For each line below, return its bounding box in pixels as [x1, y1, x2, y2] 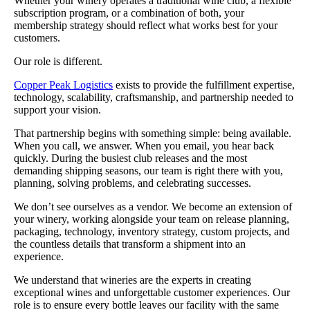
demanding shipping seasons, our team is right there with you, [14, 164, 283, 176]
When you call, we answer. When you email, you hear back [14, 139, 274, 152]
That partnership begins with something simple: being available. [14, 127, 291, 139]
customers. [14, 31, 60, 44]
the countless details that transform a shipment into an [14, 237, 246, 250]
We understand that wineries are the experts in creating [14, 273, 251, 286]
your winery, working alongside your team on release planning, [14, 212, 289, 225]
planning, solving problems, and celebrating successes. [14, 176, 251, 189]
